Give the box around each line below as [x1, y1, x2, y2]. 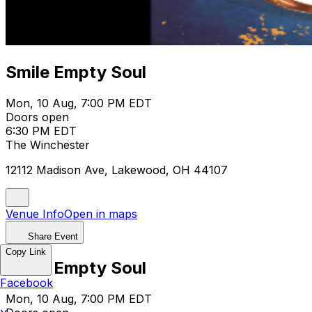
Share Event [28, 231, 78, 242]
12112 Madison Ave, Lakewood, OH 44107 [6, 162, 228, 177]
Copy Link [6, 247, 46, 257]
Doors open [6, 109, 69, 124]
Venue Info [6, 206, 64, 221]
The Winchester [6, 137, 90, 152]
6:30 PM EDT [6, 123, 77, 138]
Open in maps [64, 206, 137, 221]
